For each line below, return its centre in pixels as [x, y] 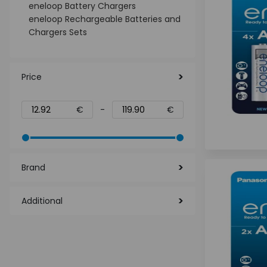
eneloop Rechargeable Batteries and [105, 19]
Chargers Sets [58, 32]
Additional [42, 201]
